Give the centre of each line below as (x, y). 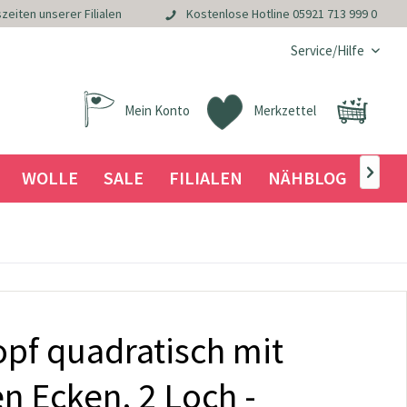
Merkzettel (285, 110)
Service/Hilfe (328, 50)
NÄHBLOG (307, 178)
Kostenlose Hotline (239, 14)
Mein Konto (157, 110)
